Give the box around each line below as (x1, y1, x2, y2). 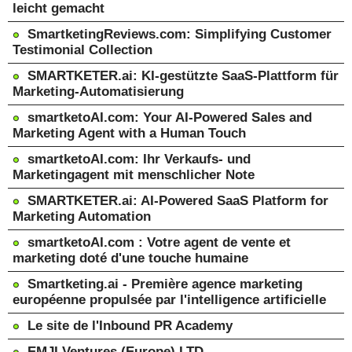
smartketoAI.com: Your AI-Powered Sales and (27, 110, 312, 125)
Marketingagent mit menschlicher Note (13, 167, 255, 182)
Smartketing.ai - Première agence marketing (27, 277, 302, 291)
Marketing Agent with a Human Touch (13, 126, 246, 141)
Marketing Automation (13, 209, 151, 224)
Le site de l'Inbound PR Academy (27, 318, 233, 333)
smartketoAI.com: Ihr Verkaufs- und (27, 152, 251, 167)
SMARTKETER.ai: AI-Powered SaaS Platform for (27, 193, 328, 208)
